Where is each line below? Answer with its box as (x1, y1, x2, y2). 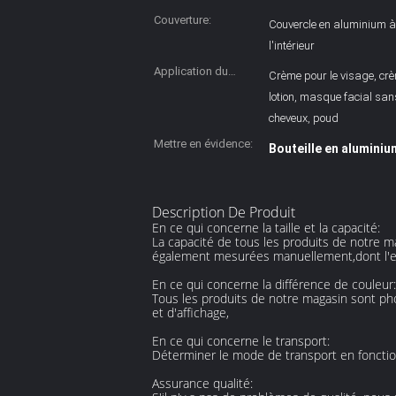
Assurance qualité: (152, 375, 253, 392)
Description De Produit (152, 202, 295, 222)
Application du (154, 65, 228, 78)
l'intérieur (269, 39, 315, 52)
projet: (154, 86, 187, 99)
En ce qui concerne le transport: (152, 332, 330, 349)
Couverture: (154, 13, 211, 27)
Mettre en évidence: (154, 137, 253, 150)
